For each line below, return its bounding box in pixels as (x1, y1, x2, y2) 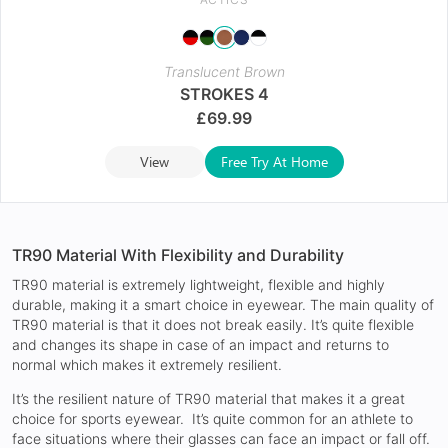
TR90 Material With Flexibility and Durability (12, 244, 344, 265)
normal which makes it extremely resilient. (12, 355, 282, 373)
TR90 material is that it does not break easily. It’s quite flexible (12, 315, 414, 333)
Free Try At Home (220, 151, 328, 171)
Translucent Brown (163, 62, 285, 80)
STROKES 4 (179, 83, 269, 104)
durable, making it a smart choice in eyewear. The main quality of (12, 295, 434, 313)
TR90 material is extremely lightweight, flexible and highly (12, 275, 385, 293)
